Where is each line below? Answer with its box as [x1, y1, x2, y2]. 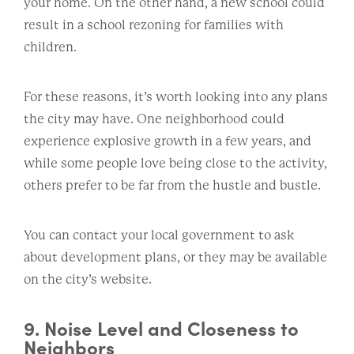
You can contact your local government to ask [24, 227, 295, 243]
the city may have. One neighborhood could [24, 111, 284, 126]
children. [24, 39, 77, 55]
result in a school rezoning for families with [24, 17, 284, 32]
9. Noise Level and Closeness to [24, 314, 299, 341]
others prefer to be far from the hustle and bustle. [24, 177, 323, 193]
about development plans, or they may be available [24, 249, 327, 265]
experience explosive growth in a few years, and [24, 133, 311, 149]
